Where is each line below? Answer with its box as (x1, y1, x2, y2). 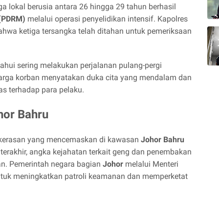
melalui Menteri (123, 159, 178, 169)
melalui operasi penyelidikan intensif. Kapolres (25, 14, 188, 23)
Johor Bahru (141, 135, 184, 144)
